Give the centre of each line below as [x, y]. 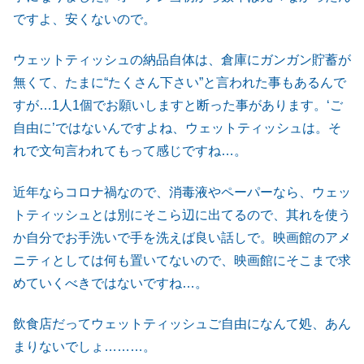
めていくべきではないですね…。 [110, 283]
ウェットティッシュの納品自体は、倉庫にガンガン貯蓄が [182, 60]
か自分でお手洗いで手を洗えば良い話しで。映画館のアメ [182, 237]
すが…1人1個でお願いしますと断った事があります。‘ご [178, 106]
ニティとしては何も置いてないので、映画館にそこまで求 [182, 260]
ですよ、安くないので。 [84, 19]
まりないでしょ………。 [84, 346]
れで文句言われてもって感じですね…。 [130, 151]
